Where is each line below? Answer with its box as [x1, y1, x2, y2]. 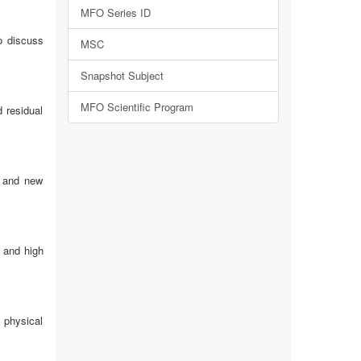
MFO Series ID [80, 5, 151, 20]
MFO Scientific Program [80, 99, 193, 114]
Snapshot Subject [80, 68, 164, 83]
